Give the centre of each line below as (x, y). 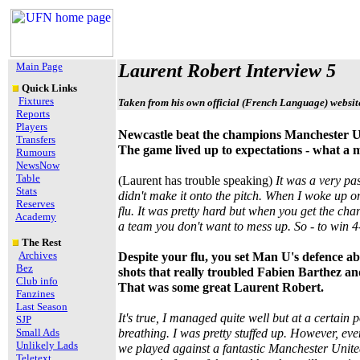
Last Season (42, 307)
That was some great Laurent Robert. (221, 288)
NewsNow (38, 165)
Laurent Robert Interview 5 (227, 71)
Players (32, 127)
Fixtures (36, 101)
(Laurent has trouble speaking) (197, 181)
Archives (38, 255)
